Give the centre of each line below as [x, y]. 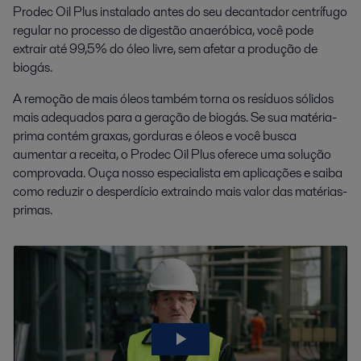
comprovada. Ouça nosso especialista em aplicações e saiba [178, 172]
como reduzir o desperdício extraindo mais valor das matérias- [180, 191]
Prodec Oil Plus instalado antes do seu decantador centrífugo [180, 11]
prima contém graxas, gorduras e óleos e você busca [155, 135]
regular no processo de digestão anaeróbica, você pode [163, 30]
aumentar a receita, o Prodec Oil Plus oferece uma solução [172, 154]
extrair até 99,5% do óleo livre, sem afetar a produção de [165, 48]
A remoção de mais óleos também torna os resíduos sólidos [173, 98]
